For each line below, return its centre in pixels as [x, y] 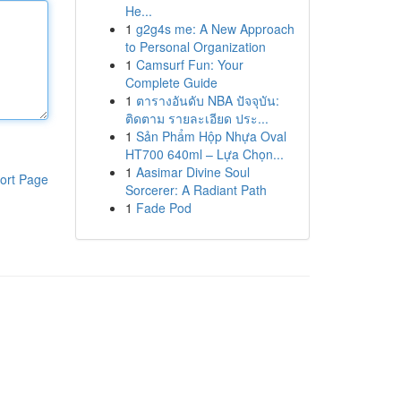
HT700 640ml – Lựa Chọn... [204, 154]
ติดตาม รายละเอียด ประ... [196, 118]
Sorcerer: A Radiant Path [196, 190]
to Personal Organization [195, 47]
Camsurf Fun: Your [189, 64]
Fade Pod [163, 208]
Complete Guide [171, 82]
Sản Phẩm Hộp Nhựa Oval [211, 136]
